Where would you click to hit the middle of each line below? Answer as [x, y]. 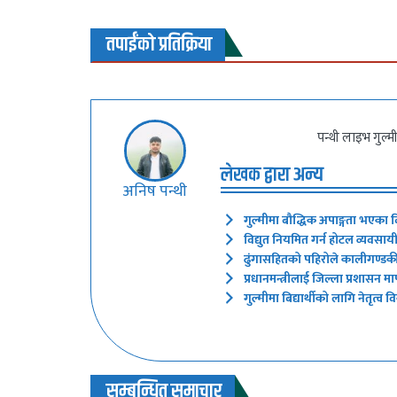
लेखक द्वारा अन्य [272, 175]
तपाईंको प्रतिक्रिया [159, 44]
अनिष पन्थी [155, 191]
